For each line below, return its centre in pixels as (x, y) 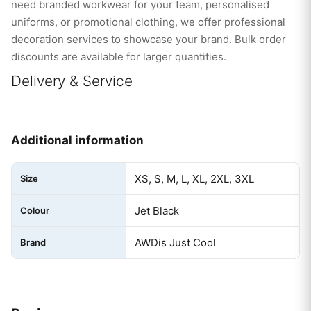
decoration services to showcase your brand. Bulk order (149, 40)
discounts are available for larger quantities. (119, 57)
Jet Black (157, 211)
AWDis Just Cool (175, 243)
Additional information (77, 141)
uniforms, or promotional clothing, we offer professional (148, 22)
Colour (35, 211)
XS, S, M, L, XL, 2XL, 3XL (194, 179)
